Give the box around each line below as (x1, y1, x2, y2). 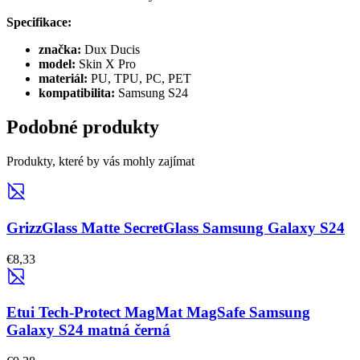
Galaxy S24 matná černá (6, 321, 170, 339)
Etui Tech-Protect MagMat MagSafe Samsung (6, 304, 310, 321)
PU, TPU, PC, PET (91, 72, 191, 86)
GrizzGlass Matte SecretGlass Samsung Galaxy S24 (6, 219, 345, 236)
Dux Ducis (84, 43, 140, 57)
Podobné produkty (6, 117, 159, 138)
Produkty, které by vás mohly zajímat (6, 154, 194, 169)
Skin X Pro (79, 57, 136, 72)
